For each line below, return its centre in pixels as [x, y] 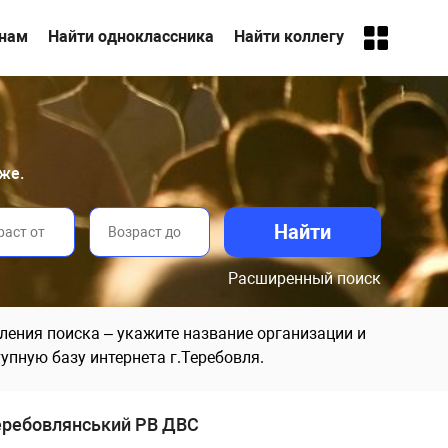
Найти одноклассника [130, 36]
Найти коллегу [288, 36]
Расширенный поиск [304, 278]
